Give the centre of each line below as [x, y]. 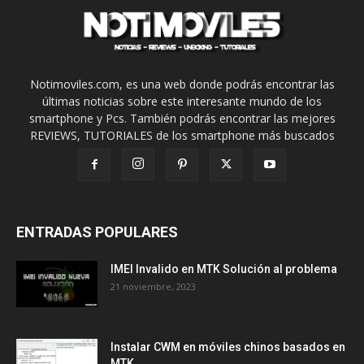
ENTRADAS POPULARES [97, 232]
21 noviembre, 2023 [153, 287]
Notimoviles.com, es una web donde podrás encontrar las [182, 84]
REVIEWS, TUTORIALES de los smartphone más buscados [182, 136]
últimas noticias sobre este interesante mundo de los [182, 102]
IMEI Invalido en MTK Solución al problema [224, 269]
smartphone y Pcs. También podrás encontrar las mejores [182, 119]
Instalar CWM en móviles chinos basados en [228, 347]
